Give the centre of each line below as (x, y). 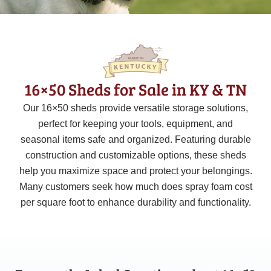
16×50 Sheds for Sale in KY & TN (135, 90)
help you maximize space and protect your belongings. (135, 171)
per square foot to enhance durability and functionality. (135, 203)
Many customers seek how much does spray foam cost (135, 187)
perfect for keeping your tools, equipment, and (135, 124)
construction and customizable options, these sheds (135, 155)
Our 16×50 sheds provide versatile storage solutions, (135, 108)
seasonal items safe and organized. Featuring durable (135, 140)
